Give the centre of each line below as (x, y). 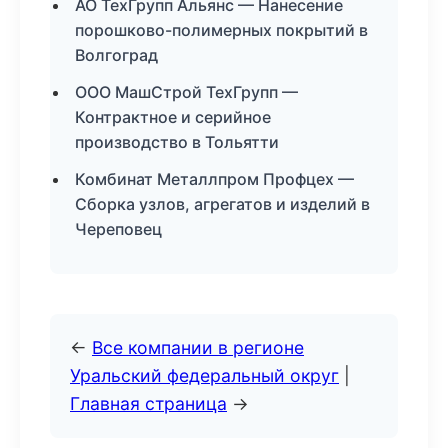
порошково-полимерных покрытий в (221, 30)
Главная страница (148, 403)
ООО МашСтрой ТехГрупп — (186, 92)
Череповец (118, 229)
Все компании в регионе (198, 347)
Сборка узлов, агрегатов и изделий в (222, 204)
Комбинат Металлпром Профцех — (214, 179)
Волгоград (116, 55)
